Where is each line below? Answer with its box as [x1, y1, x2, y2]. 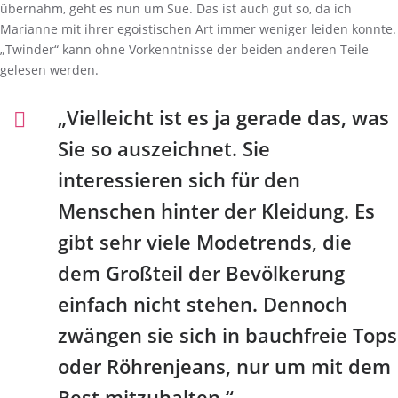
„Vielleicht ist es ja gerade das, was [58, 104, 389, 131]
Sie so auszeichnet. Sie [58, 135, 270, 162]
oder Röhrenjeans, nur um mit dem [58, 353, 391, 379]
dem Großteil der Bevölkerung [58, 259, 345, 286]
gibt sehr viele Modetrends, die [58, 228, 352, 255]
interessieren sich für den [58, 166, 300, 193]
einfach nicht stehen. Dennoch [58, 291, 347, 317]
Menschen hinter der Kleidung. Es [58, 197, 375, 224]
